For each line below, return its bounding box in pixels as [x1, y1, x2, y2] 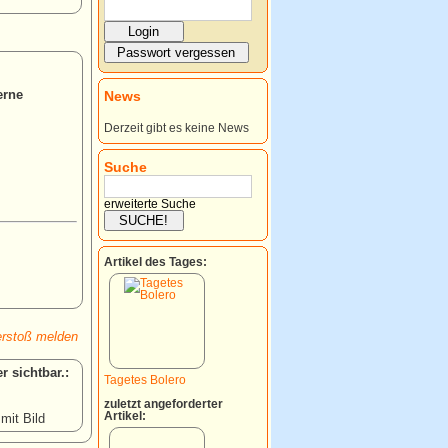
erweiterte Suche [103, 197, 196, 210]
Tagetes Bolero [103, 373, 186, 386]
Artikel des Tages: [103, 255, 207, 268]
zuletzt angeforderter [103, 397, 223, 410]
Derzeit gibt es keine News [103, 121, 249, 134]
